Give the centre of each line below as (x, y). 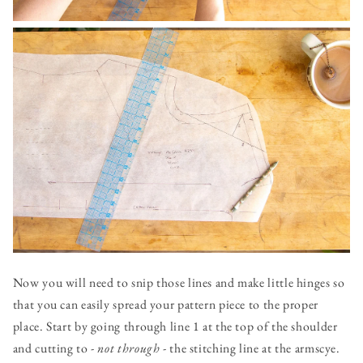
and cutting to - (55, 348)
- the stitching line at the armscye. (250, 348)
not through (129, 348)
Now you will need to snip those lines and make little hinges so (179, 283)
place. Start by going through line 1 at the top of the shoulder (175, 327)
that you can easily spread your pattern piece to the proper (165, 305)
